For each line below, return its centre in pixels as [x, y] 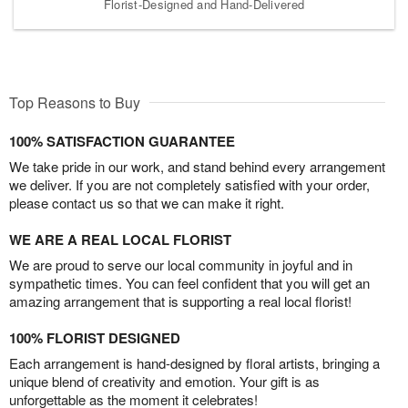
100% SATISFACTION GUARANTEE [122, 141]
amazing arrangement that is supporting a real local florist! [180, 301]
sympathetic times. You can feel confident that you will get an [189, 282]
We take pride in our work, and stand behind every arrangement [197, 166]
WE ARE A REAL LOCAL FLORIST [120, 239]
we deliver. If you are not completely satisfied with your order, [189, 184]
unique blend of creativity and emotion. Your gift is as [164, 381]
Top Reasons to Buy [75, 102]
